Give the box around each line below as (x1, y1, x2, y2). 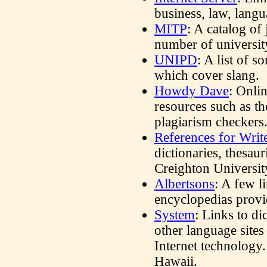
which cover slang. (154, 68, 259, 83)
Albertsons (154, 176, 215, 191)
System (154, 207, 195, 222)
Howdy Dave (154, 83, 229, 98)
